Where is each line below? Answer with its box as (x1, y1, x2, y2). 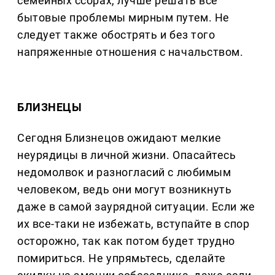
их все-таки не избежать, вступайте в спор (17, 217, 250, 231)
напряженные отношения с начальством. (17, 45, 244, 59)
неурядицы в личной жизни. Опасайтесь (17, 149, 236, 162)
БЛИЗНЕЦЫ (17, 101, 82, 114)
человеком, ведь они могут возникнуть (17, 183, 232, 196)
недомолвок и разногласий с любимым (17, 166, 231, 179)
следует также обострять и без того (17, 28, 215, 42)
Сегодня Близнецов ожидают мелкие (17, 131, 222, 145)
